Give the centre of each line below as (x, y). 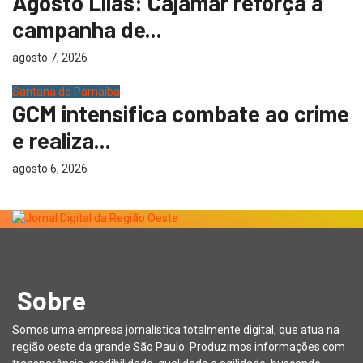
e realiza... (62, 140)
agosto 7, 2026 (50, 57)
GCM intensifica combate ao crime (181, 113)
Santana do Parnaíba (66, 91)
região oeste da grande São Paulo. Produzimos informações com (179, 347)
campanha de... (87, 29)
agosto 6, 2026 (50, 168)
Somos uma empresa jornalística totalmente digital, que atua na (176, 330)
